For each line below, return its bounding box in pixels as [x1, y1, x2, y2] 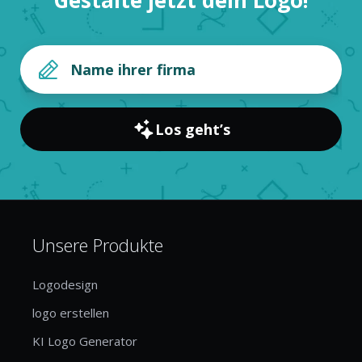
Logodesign [32, 276, 98, 293]
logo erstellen [32, 304, 109, 321]
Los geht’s [154, 119, 230, 139]
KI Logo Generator [32, 332, 137, 349]
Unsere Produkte [32, 232, 163, 257]
